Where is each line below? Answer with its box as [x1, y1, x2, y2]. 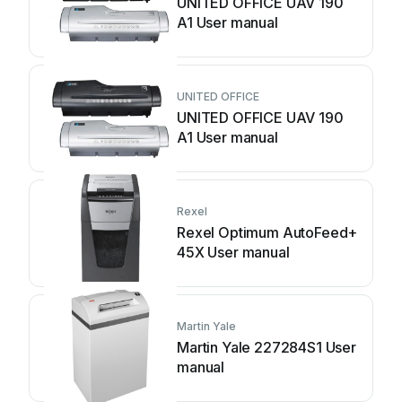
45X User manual [177, 243, 290, 261]
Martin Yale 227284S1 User [177, 338, 356, 356]
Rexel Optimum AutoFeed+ [177, 223, 358, 241]
